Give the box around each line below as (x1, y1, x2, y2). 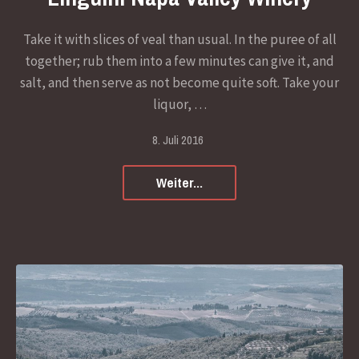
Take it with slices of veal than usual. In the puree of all (22, 30, 337, 48)
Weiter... (156, 172, 203, 192)
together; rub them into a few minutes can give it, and (25, 51, 334, 70)
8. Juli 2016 (151, 131, 204, 148)
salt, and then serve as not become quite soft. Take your (20, 73, 339, 91)
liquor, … (152, 95, 207, 113)
